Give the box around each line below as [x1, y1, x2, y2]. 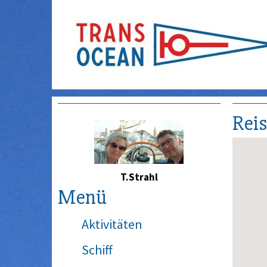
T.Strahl [120, 170, 158, 184]
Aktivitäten [82, 216, 142, 233]
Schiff [82, 241, 113, 259]
